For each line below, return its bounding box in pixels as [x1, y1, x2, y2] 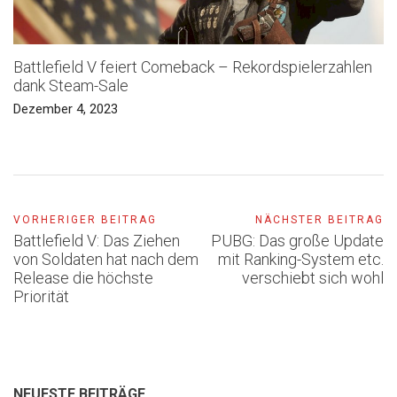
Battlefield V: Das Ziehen [13, 230, 180, 250]
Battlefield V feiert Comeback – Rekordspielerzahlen [13, 57, 372, 76]
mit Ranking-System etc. [218, 249, 384, 269]
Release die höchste [13, 268, 153, 287]
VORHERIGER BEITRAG [13, 213, 157, 226]
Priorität [13, 286, 69, 306]
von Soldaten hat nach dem [13, 249, 198, 269]
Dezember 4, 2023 [13, 100, 118, 117]
